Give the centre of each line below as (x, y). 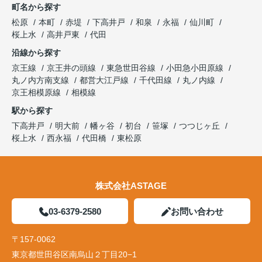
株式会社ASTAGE (131, 186)
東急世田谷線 (132, 68)
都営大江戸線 (105, 80)
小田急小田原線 (196, 68)
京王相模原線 (37, 93)
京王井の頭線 (73, 68)
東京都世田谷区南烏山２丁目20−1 (75, 255)
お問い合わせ (197, 212)
